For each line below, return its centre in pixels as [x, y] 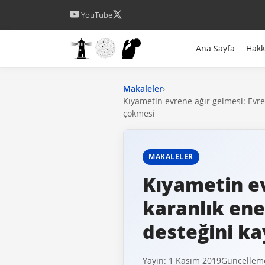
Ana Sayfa [215, 49]
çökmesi [139, 114]
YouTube [96, 14]
